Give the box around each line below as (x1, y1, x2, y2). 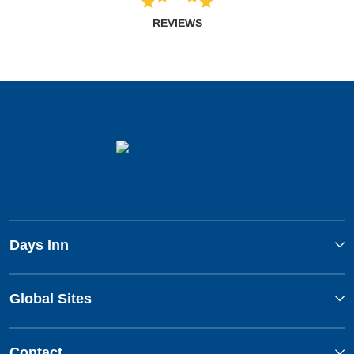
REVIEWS (152, 17, 202, 30)
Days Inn (9, 237, 69, 254)
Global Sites (9, 291, 92, 307)
